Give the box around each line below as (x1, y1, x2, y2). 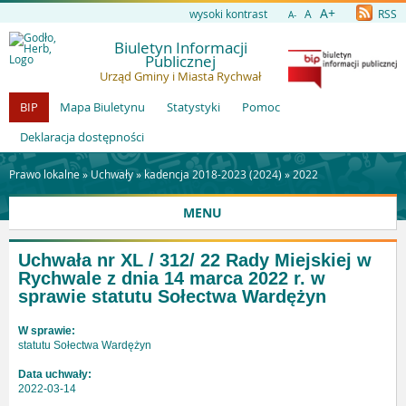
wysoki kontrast (189, 6, 267, 21)
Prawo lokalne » (9, 167, 91, 181)
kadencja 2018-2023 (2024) (144, 167, 282, 181)
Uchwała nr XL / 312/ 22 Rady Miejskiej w (18, 250, 372, 270)
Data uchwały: (18, 368, 92, 382)
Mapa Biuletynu (60, 99, 145, 115)
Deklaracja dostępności (20, 129, 144, 145)
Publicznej (145, 51, 216, 72)
